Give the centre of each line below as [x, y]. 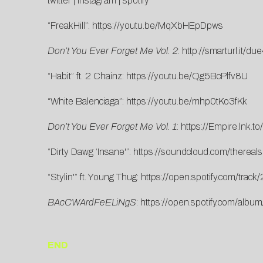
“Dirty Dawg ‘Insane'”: [90, 152]
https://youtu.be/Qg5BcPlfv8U [187, 76]
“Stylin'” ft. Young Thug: [94, 177]
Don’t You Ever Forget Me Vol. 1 [112, 127]
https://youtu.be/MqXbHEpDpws [157, 26]
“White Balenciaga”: [87, 102]
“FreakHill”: [70, 26]
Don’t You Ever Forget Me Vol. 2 [112, 51]
